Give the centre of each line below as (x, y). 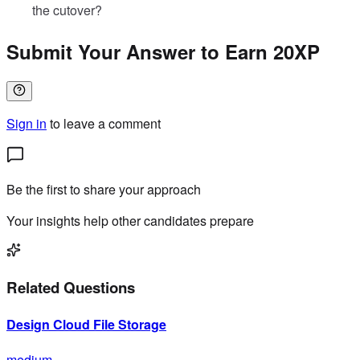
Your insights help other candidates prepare (130, 221)
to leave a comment (105, 123)
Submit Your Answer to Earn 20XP (163, 52)
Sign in (27, 123)
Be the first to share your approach (104, 189)
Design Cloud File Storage (86, 324)
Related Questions (71, 287)
